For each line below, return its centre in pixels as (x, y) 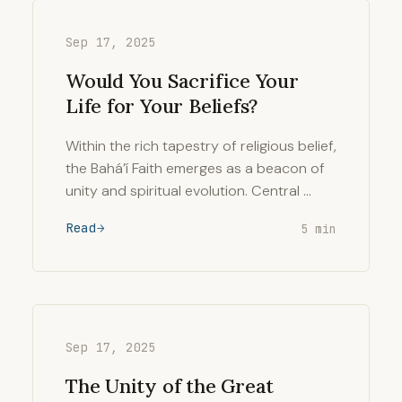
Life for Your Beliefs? (162, 106)
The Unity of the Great (170, 386)
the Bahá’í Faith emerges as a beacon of (195, 168)
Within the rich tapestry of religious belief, (201, 146)
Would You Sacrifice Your (182, 81)
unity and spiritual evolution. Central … (188, 191)
